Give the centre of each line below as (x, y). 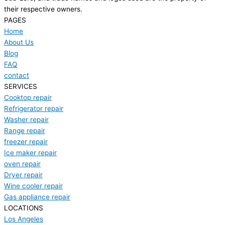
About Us (19, 42)
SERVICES (21, 86)
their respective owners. (43, 9)
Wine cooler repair (33, 186)
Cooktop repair (28, 97)
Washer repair (26, 119)
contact (17, 75)
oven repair (22, 163)
